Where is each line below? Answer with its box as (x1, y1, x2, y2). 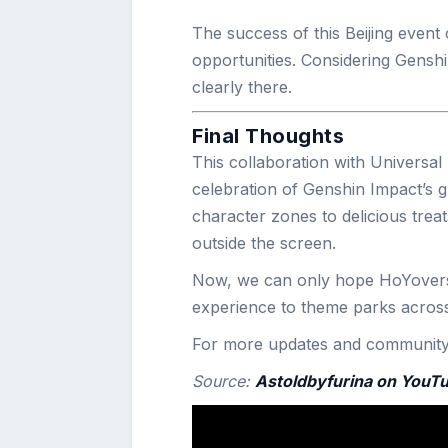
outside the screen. (192, 233, 336, 253)
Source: (192, 371, 255, 391)
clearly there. (192, 77, 292, 97)
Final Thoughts (192, 124, 344, 148)
